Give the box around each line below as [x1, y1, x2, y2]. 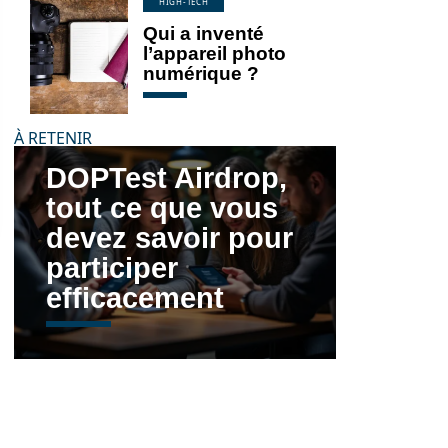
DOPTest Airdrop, [46, 161, 287, 194]
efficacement [46, 281, 224, 314]
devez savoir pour [46, 221, 293, 254]
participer [46, 251, 178, 284]
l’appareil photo [143, 43, 286, 64]
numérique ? [143, 63, 259, 84]
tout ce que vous [46, 191, 278, 224]
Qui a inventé [143, 23, 264, 44]
